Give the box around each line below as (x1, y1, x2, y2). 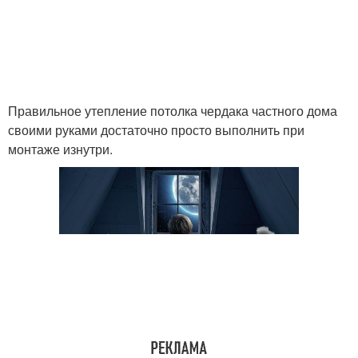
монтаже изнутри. (8, 140, 113, 158)
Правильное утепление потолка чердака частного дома (8, 101, 337, 120)
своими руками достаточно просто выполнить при (8, 121, 304, 139)
